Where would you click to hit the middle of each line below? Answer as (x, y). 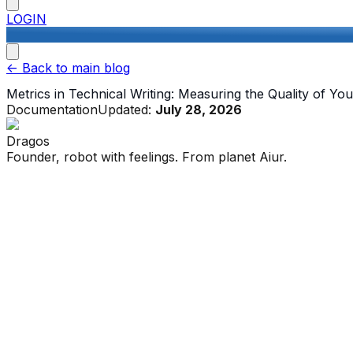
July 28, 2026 (199, 110)
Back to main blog (74, 68)
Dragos (28, 141)
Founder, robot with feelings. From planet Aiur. (147, 157)
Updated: (126, 110)
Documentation (52, 110)
